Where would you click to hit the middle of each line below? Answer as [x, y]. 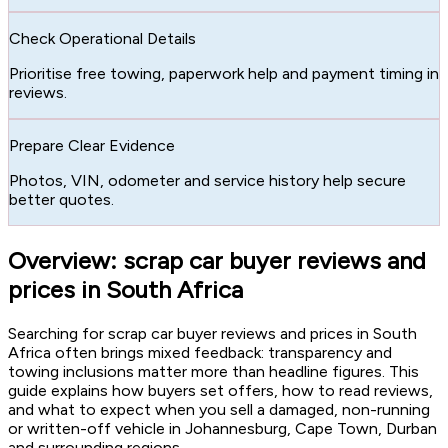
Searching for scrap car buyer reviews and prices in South [212, 333]
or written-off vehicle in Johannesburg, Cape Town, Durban [222, 428]
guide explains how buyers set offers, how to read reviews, [220, 390]
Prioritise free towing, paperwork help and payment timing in [224, 73]
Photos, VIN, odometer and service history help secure [207, 180]
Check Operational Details [102, 38]
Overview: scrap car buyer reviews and [217, 260]
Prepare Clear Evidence [92, 145]
